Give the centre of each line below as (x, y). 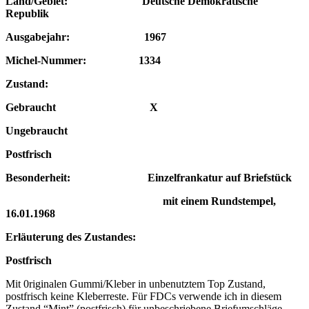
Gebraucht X (82, 107)
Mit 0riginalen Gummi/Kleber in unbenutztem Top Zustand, (136, 283)
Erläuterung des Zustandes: (71, 237)
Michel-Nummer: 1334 (83, 60)
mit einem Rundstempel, (141, 201)
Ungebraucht (37, 130)
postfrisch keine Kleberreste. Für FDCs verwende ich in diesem (143, 296)
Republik (27, 13)
